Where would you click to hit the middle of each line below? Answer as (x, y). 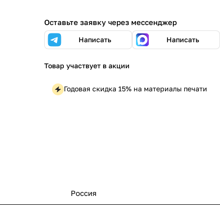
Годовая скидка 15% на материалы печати (136, 88)
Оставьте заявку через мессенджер (110, 22)
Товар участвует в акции (87, 66)
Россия (84, 193)
